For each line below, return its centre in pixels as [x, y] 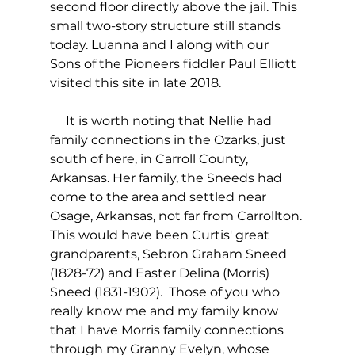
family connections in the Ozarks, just [169, 140]
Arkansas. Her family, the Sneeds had [167, 178]
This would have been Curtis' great [161, 235]
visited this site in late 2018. [135, 83]
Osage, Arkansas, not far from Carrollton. [177, 216]
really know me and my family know [165, 311]
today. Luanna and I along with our [160, 45]
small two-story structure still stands [166, 26]
